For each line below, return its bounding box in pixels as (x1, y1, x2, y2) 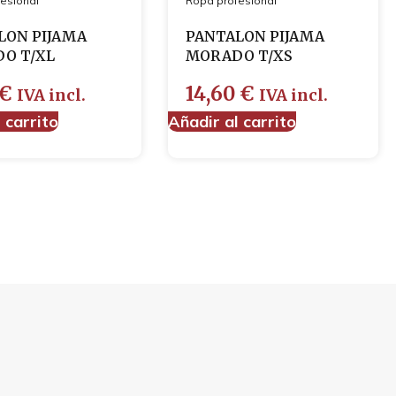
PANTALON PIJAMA (185, 27, 324, 45)
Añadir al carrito (167, 111, 296, 132)
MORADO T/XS (185, 47, 293, 65)
